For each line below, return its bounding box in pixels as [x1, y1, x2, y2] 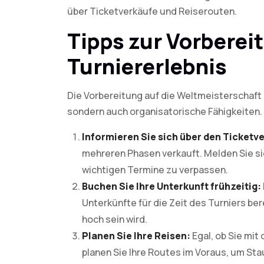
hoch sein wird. [82, 213, 147, 226]
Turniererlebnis [67, 52, 227, 81]
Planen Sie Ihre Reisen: [82, 229, 190, 242]
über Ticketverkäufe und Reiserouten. [67, 5, 237, 18]
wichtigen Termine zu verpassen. [82, 163, 228, 176]
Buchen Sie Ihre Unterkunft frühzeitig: [82, 180, 261, 193]
